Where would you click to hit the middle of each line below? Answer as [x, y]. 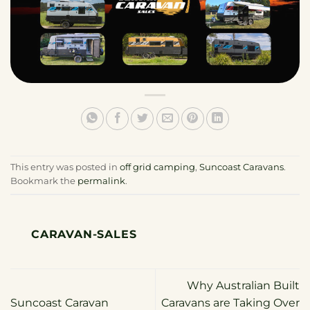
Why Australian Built [243, 286]
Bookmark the [44, 181]
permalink [101, 181]
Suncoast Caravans [241, 167]
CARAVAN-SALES [84, 235]
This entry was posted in [65, 167]
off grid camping [157, 167]
